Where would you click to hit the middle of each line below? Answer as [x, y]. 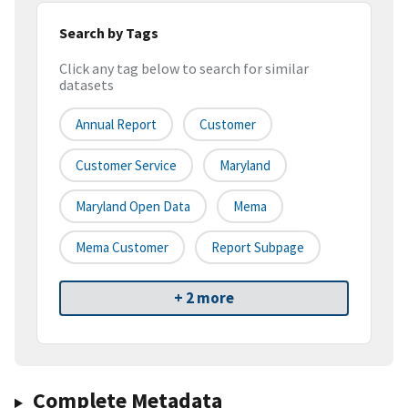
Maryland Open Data [133, 207]
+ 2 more [204, 298]
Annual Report [116, 125]
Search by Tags [109, 32]
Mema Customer [122, 248]
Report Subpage [258, 248]
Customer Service [126, 166]
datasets [87, 85]
